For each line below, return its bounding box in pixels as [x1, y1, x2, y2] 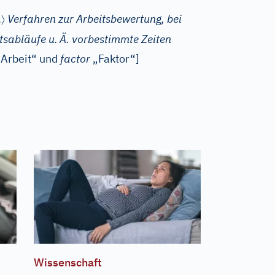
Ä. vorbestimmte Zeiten [60, 32, 171, 46]
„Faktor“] [90, 52, 139, 66]
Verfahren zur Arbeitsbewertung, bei [7, 12, 182, 26]
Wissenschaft [33, 255, 102, 269]
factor [60, 52, 90, 66]
